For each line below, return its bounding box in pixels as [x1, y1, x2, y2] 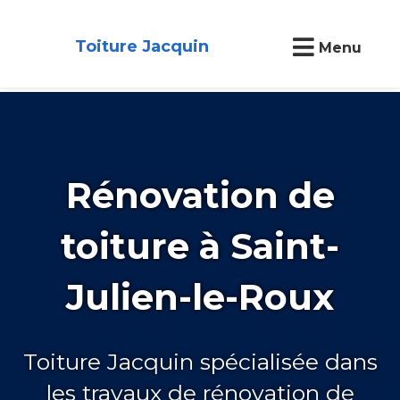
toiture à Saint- [61, 223, 339, 268]
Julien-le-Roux [66, 274, 334, 319]
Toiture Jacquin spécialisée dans [22, 347, 378, 375]
